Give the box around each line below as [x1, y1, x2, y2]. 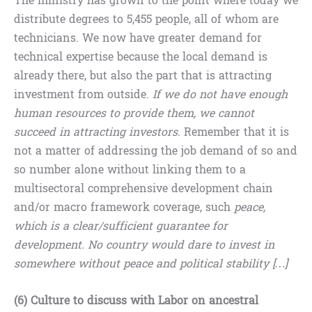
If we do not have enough [153, 84, 288, 105]
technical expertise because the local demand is [14, 47, 267, 68]
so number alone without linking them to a [14, 159, 246, 180]
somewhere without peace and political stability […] [14, 253, 288, 274]
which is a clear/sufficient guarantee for [14, 216, 228, 237]
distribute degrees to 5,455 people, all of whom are [14, 9, 279, 30]
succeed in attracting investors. [14, 122, 180, 143]
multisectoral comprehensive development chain [14, 178, 273, 199]
